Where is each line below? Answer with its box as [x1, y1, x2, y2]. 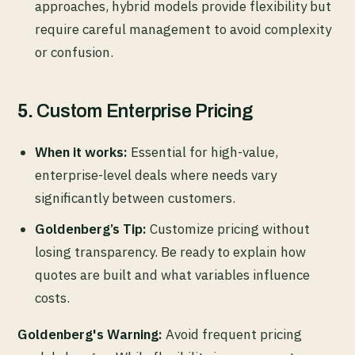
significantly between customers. [35, 189, 235, 208]
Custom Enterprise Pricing [36, 101, 253, 122]
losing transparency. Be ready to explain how [35, 243, 306, 261]
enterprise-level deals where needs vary [35, 166, 277, 185]
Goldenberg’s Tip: [35, 220, 147, 239]
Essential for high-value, [128, 143, 278, 162]
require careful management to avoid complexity [35, 21, 331, 39]
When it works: [35, 143, 128, 162]
